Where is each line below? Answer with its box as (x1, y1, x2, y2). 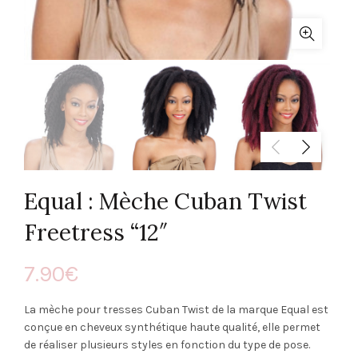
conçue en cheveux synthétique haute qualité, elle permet (24, 320, 320, 334)
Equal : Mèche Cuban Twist (24, 186, 307, 216)
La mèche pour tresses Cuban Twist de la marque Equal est (24, 302, 328, 316)
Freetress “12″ (24, 217, 168, 247)
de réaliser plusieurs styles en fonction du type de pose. (24, 337, 310, 352)
